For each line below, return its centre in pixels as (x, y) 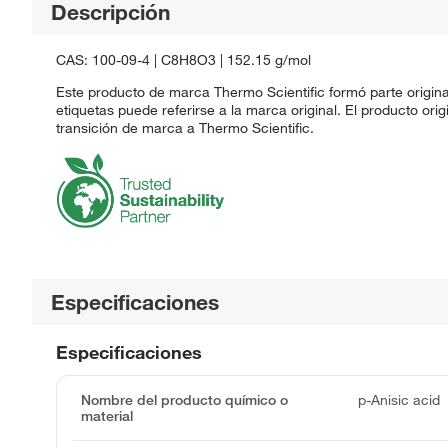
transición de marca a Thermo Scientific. (185, 127)
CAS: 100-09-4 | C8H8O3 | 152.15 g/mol (183, 59)
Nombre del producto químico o (184, 399)
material (107, 415)
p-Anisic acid (399, 399)
